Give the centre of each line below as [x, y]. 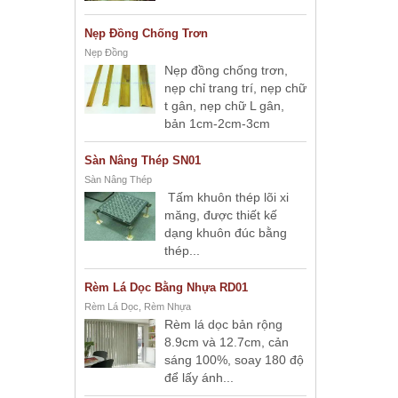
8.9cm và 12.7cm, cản [227, 342]
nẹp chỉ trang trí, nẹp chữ [235, 88]
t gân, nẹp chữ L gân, [224, 106]
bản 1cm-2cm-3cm [217, 123]
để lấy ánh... [199, 378]
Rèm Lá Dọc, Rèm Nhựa [138, 306]
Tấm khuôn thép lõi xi [227, 197]
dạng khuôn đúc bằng [226, 233]
